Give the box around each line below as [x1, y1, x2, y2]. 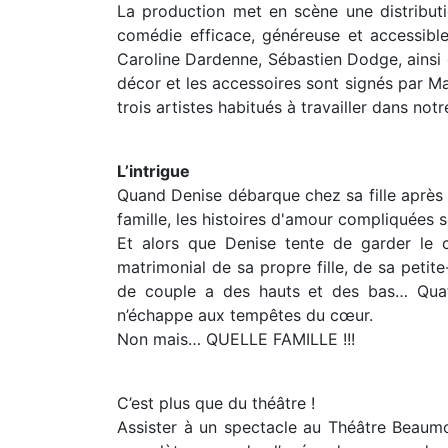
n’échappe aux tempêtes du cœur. [117, 305, 373, 325]
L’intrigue [117, 161, 190, 181]
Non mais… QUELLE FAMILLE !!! [117, 329, 355, 349]
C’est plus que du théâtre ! [117, 393, 315, 413]
